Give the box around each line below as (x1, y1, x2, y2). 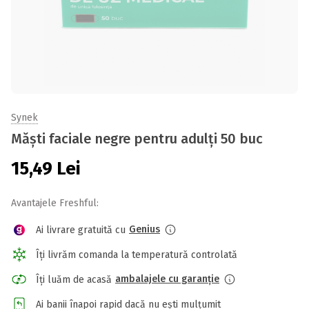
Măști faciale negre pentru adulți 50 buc (11, 130, 263, 147)
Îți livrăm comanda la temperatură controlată (36, 248, 237, 261)
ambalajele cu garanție (115, 273, 219, 285)
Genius (129, 223, 160, 235)
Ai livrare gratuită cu (36, 223, 126, 236)
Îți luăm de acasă (36, 273, 112, 286)
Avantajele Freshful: (11, 197, 99, 209)
